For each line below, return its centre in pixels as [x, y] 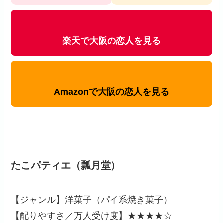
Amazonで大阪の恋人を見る [111, 91]
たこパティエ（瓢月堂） [66, 165]
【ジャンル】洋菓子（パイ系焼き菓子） [92, 200]
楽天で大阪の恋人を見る [111, 41]
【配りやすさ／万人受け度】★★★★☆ [92, 216]
